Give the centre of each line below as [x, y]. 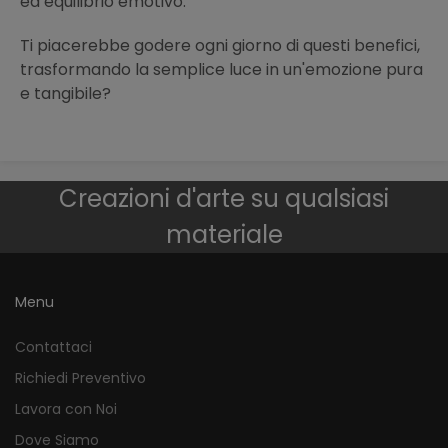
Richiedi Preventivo [80, 378]
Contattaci [53, 347]
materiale [224, 235]
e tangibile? [65, 94]
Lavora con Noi [66, 409]
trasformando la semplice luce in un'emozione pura [221, 70]
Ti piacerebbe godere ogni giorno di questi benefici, [220, 46]
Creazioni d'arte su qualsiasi [224, 199]
